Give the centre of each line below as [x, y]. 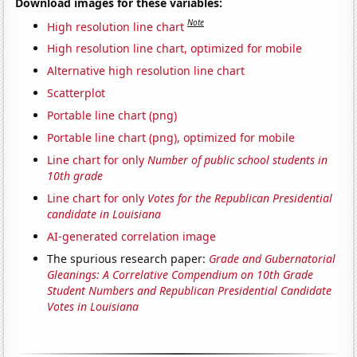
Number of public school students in [238, 160]
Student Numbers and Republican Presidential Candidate [190, 291]
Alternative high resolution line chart [146, 71]
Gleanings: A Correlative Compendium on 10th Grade [180, 275]
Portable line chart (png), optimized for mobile [171, 138]
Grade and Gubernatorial [273, 259]
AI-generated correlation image [132, 237]
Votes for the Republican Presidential [240, 198]
